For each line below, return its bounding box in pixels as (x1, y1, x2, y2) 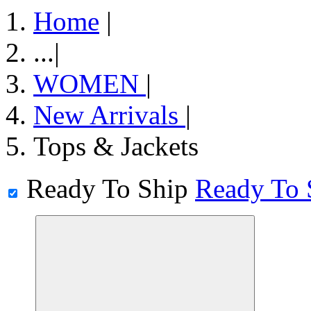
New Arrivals (33, 100, 185, 130)
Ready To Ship (26, 174, 188, 203)
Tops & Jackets (33, 131, 199, 161)
